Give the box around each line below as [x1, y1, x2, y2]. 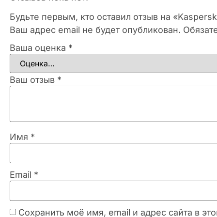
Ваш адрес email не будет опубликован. [10, 24, 181, 35]
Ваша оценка [10, 42, 68, 53]
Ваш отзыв [10, 74, 57, 85]
